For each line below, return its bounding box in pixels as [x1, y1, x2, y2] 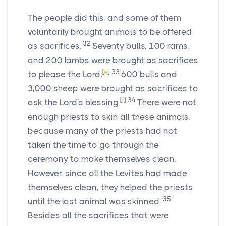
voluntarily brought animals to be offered [28, 27, 192, 37]
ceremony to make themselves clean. [28, 154, 176, 164]
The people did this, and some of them [28, 13, 181, 23]
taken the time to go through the [28, 140, 159, 150]
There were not [137, 97, 196, 108]
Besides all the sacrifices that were [28, 210, 169, 221]
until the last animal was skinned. [28, 196, 163, 207]
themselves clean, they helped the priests [28, 182, 193, 193]
